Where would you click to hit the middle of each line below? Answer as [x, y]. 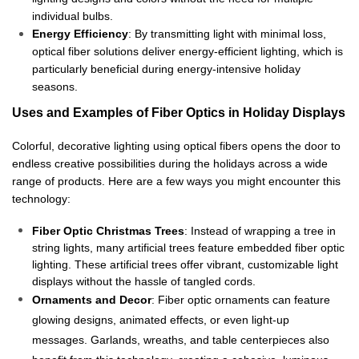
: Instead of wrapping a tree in [260, 230]
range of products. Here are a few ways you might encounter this [176, 181]
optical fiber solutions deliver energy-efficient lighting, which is [188, 51]
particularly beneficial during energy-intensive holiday [166, 69]
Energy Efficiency [80, 33]
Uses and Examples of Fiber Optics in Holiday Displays [179, 112]
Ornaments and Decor [92, 299]
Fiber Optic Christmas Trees [108, 230]
